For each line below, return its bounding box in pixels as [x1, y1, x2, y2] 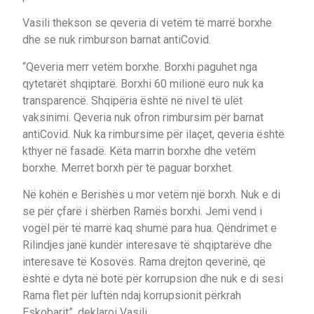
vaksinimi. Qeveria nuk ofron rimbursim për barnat [22, 110, 264, 124]
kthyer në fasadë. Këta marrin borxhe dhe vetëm [22, 144, 256, 158]
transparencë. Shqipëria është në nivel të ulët [22, 93, 243, 107]
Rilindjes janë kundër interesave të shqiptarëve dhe [22, 238, 272, 252]
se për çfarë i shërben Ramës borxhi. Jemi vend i [22, 205, 262, 219]
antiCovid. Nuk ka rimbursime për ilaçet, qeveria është [22, 127, 285, 141]
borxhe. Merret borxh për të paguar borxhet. [22, 161, 233, 175]
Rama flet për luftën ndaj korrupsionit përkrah [22, 289, 241, 303]
